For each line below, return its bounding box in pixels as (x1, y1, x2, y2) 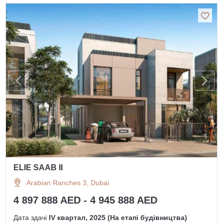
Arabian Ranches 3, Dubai (26, 179, 110, 187)
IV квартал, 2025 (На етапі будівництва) (49, 214, 188, 222)
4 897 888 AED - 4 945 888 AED (13, 195, 158, 206)
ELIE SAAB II (13, 163, 63, 172)
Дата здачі (13, 214, 49, 222)
